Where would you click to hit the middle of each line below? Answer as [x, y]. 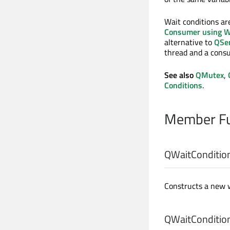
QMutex [210, 75]
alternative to [189, 42]
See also [180, 75]
